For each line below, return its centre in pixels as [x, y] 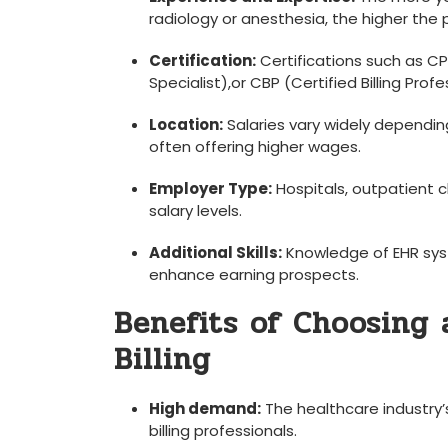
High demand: [205, 408]
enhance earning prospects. [254, 274]
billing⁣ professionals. [223, 430]
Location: [186, 124]
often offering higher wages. [255, 146]
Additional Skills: [215, 252]
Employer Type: [210, 188]
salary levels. [195, 210]
